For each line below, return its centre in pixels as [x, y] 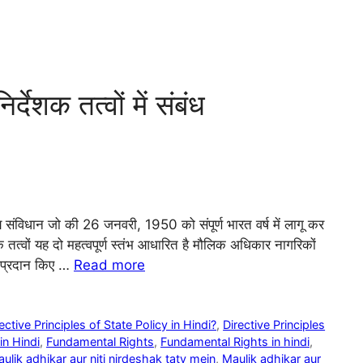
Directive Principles [274, 324]
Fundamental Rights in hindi [235, 341]
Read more [109, 265]
